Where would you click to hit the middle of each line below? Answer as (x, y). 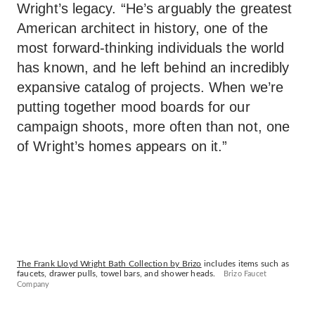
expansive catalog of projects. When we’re (150, 87)
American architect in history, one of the (143, 28)
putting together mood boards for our (134, 107)
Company (33, 284)
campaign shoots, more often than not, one (154, 127)
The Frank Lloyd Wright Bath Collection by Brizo (109, 264)
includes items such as (245, 264)
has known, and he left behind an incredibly (153, 67)
